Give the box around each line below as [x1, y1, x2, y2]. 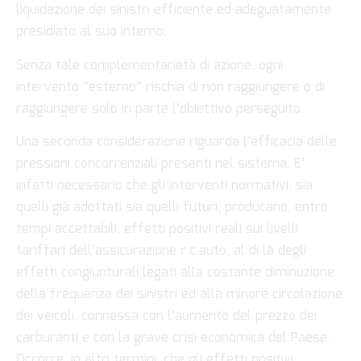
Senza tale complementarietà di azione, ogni [16, 55, 283, 76]
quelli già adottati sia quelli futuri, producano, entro [16, 197, 328, 218]
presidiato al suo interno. [16, 22, 167, 43]
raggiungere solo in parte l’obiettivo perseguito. [16, 98, 304, 119]
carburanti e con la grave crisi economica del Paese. [16, 328, 330, 349]
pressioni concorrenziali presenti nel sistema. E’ [16, 154, 305, 175]
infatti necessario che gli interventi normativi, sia [16, 176, 313, 197]
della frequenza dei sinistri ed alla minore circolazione [16, 284, 342, 305]
